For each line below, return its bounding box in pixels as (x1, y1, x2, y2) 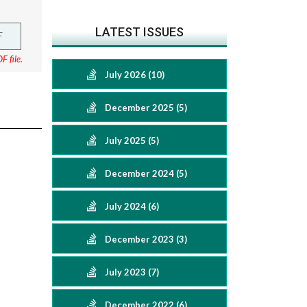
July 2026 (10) (105, 69, 164, 80)
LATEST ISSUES (95, 25, 184, 39)
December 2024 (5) (105, 168, 187, 179)
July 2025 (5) (105, 135, 159, 146)
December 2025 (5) (105, 102, 187, 113)
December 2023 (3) (105, 234, 187, 245)
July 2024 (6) (105, 201, 159, 212)
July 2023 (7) (105, 267, 159, 278)
